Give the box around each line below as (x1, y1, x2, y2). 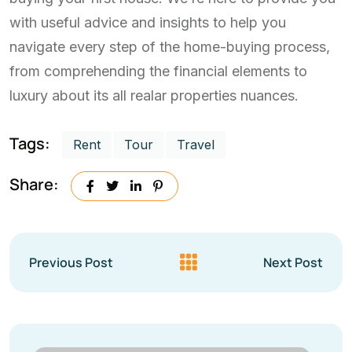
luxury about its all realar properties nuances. (9, 86, 299, 104)
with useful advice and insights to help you (9, 13, 286, 31)
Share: (9, 173, 59, 195)
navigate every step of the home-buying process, (9, 38, 330, 55)
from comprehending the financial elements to (9, 62, 307, 79)
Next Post (263, 254, 323, 272)
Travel (177, 137, 214, 153)
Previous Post (29, 254, 113, 272)
